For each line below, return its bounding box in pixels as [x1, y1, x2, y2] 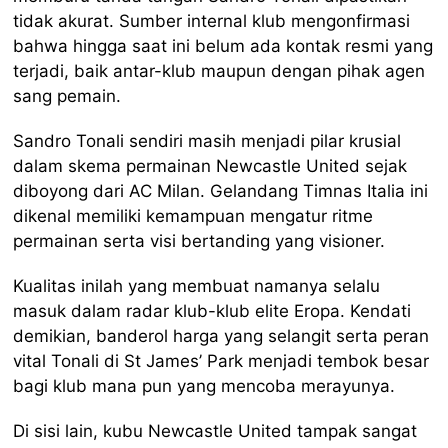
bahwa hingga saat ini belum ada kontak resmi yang [13, 35, 434, 56]
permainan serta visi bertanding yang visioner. [13, 230, 386, 251]
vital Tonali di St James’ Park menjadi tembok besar [13, 350, 430, 371]
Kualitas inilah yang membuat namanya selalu [13, 275, 381, 296]
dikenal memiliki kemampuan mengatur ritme [13, 205, 374, 226]
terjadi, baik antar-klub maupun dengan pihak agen [13, 60, 426, 81]
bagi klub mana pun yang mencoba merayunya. [13, 375, 396, 396]
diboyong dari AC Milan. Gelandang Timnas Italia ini [13, 180, 429, 201]
